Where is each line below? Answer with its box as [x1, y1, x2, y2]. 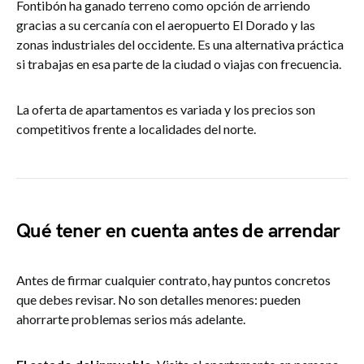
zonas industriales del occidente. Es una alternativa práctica [16, 37, 344, 52]
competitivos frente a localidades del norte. [16, 121, 256, 136]
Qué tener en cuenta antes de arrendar [16, 219, 340, 243]
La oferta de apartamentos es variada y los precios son [16, 102, 315, 117]
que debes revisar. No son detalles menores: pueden [16, 292, 301, 307]
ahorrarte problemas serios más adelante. [16, 311, 245, 327]
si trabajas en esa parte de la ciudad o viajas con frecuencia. [16, 56, 341, 71]
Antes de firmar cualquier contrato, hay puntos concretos [16, 272, 331, 288]
